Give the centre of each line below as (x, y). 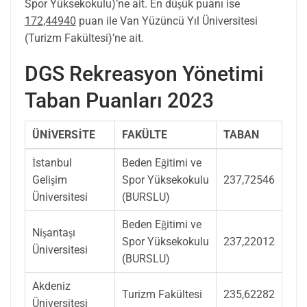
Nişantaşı (54, 232)
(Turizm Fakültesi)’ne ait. (84, 38)
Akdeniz (51, 286)
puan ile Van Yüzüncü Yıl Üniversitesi (167, 21)
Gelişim (50, 180)
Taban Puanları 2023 (119, 100)
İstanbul (52, 162)
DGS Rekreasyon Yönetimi (144, 73)
